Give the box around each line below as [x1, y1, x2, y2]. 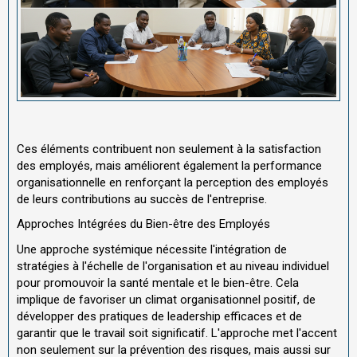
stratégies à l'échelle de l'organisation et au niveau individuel [17, 258, 329, 273]
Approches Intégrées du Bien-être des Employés [17, 217, 270, 231]
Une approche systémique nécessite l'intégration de [17, 241, 287, 257]
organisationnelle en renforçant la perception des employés [17, 175, 328, 190]
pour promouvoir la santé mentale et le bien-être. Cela [17, 275, 299, 290]
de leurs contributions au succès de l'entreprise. [17, 191, 267, 206]
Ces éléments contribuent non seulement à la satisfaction [17, 141, 321, 156]
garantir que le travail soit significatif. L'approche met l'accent [17, 325, 337, 340]
